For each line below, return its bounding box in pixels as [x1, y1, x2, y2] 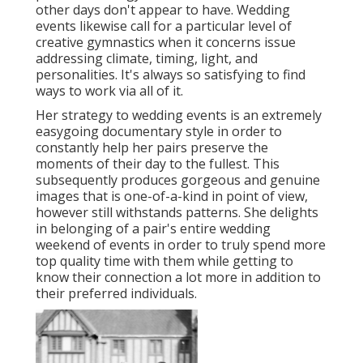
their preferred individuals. [36, 284, 197, 302]
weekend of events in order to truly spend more [36, 235, 326, 254]
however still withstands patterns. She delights [36, 203, 318, 221]
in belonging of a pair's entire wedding [36, 219, 271, 237]
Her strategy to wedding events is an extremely [36, 105, 322, 124]
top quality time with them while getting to [36, 251, 293, 270]
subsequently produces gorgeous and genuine [36, 170, 320, 189]
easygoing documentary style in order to [36, 122, 282, 140]
